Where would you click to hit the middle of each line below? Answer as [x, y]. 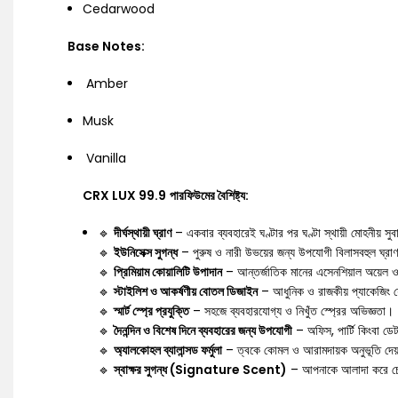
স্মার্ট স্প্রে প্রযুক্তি [151, 311]
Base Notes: [106, 46]
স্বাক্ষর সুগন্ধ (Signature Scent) [200, 370]
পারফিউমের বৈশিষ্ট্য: [209, 195]
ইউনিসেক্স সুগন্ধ [146, 252]
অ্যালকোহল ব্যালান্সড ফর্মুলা [168, 350]
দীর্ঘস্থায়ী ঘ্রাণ [143, 233]
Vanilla [104, 158]
